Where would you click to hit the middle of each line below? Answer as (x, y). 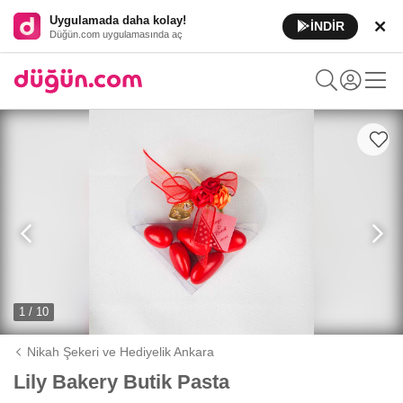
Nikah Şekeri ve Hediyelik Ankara (121, 352)
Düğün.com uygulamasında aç (116, 34)
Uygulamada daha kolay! (118, 20)
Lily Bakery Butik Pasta (121, 382)
